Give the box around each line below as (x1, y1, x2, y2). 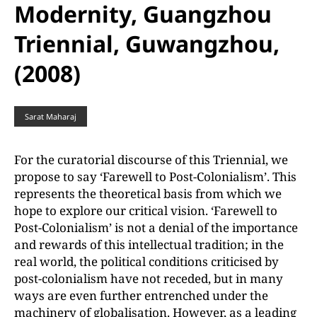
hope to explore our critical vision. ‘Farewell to (14, 202, 277, 219)
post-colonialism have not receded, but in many (14, 270, 283, 287)
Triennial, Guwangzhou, (14, 28, 279, 59)
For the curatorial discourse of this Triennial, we (14, 151, 288, 168)
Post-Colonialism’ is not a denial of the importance (14, 219, 298, 236)
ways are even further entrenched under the (14, 287, 268, 304)
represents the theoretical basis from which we (14, 185, 282, 202)
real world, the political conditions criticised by (14, 253, 279, 270)
